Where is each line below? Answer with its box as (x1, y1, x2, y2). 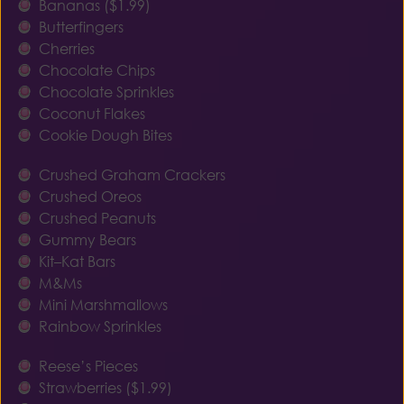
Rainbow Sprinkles (38, 317, 161, 336)
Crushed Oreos (38, 187, 142, 207)
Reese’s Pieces (38, 356, 138, 376)
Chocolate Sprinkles (38, 82, 174, 102)
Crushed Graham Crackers (38, 165, 225, 185)
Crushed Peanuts (38, 208, 156, 228)
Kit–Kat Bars (38, 252, 115, 271)
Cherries (38, 39, 95, 59)
